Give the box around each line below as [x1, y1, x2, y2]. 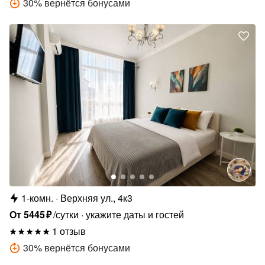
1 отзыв [52, 224, 86, 238]
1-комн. [21, 191, 53, 205]
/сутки [53, 208, 79, 222]
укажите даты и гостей [86, 208, 185, 222]
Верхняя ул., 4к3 [60, 191, 132, 205]
